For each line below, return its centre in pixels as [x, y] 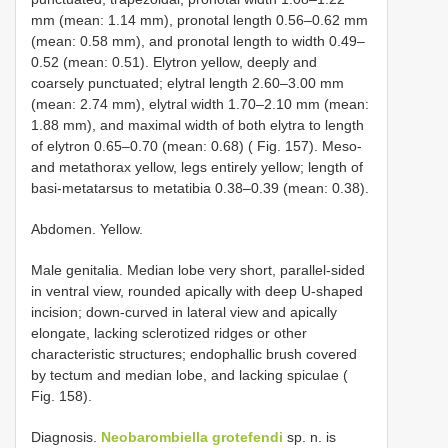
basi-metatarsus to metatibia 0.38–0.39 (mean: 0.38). [200, 188]
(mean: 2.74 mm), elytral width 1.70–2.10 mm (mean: [200, 104]
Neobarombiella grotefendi [192, 437]
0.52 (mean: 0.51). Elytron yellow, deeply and [174, 62]
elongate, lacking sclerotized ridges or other [169, 333]
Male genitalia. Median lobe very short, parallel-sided [198, 270]
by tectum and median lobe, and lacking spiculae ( [189, 375]
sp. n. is [309, 437]
